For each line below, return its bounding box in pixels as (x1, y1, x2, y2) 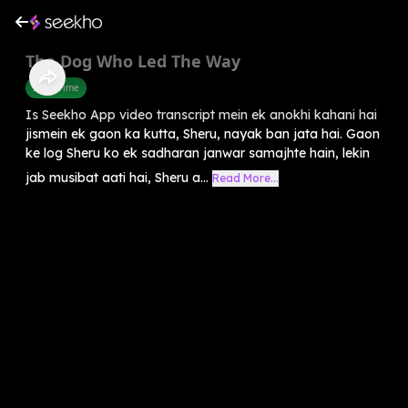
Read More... (212, 170, 279, 185)
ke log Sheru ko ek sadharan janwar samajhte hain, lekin (25, 144, 370, 161)
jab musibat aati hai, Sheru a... (25, 168, 209, 186)
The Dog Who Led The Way (25, 49, 240, 72)
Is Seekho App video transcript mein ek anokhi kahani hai (25, 106, 377, 123)
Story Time (33, 80, 79, 94)
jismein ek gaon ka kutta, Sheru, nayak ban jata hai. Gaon (25, 125, 380, 142)
